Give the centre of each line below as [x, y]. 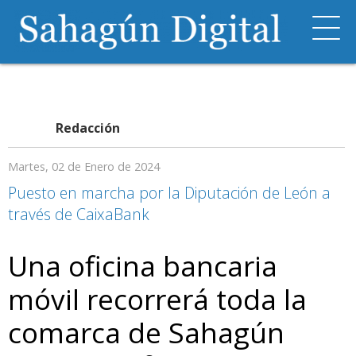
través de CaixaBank [79, 214]
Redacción [88, 128]
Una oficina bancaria [143, 265]
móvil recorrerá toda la [157, 299]
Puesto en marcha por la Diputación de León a [169, 193]
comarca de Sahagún [146, 332]
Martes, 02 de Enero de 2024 [84, 166]
